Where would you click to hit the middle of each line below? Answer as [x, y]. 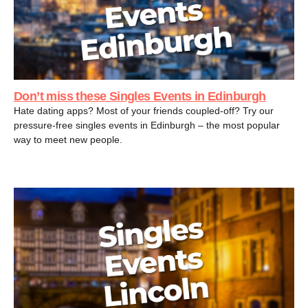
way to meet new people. [68, 139]
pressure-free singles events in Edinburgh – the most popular [147, 125]
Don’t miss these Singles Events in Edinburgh [140, 96]
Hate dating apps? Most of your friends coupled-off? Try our [144, 110]
